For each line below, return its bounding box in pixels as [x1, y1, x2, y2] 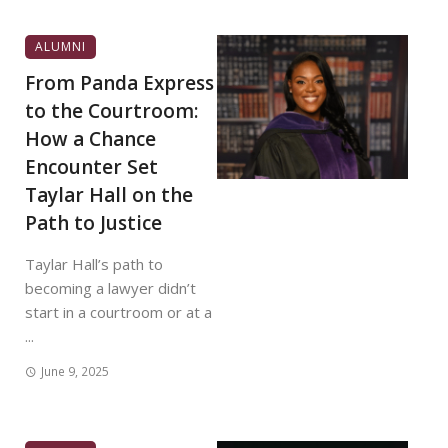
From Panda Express [25, 70, 214, 96]
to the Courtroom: [25, 98, 198, 124]
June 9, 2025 [40, 363, 109, 380]
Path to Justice [25, 210, 162, 236]
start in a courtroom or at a [25, 302, 212, 322]
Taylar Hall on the [25, 182, 193, 208]
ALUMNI [35, 38, 86, 55]
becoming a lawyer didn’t [25, 278, 196, 298]
